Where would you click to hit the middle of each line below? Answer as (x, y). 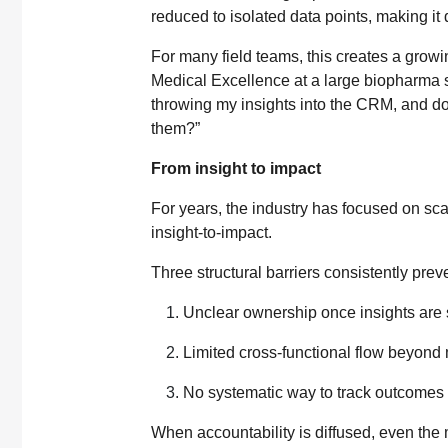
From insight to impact (236, 168)
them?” (175, 128)
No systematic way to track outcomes (313, 392)
